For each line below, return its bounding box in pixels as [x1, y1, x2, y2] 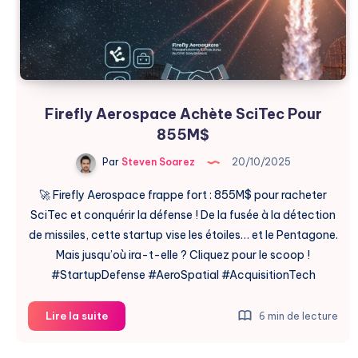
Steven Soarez [118, 156, 195, 169]
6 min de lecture [257, 309, 338, 322]
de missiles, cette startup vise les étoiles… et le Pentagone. [28, 227, 338, 242]
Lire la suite [46, 308, 108, 322]
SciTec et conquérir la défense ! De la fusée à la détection [30, 207, 336, 222]
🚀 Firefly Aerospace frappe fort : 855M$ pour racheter [39, 187, 327, 202]
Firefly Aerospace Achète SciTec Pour [44, 104, 322, 123]
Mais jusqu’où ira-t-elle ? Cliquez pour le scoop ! [56, 247, 310, 262]
